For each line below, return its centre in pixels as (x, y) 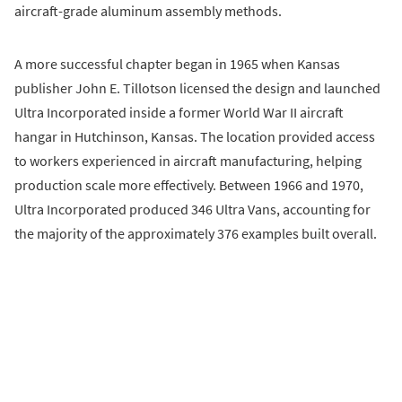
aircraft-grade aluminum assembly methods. (148, 11)
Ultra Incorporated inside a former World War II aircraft (179, 113)
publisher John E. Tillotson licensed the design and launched (197, 88)
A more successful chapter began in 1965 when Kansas (177, 64)
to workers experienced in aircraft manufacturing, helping (188, 161)
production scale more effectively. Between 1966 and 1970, (189, 185)
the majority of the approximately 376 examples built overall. (196, 234)
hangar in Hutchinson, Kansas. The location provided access (195, 137)
